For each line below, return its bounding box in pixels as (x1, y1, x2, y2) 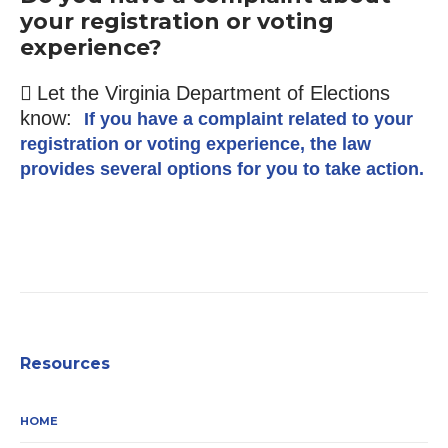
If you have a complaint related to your (83, 108, 413, 129)
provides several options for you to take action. (19, 158, 424, 179)
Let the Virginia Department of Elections (36, 81, 390, 104)
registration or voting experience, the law (19, 133, 371, 154)
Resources (20, 353, 110, 373)
